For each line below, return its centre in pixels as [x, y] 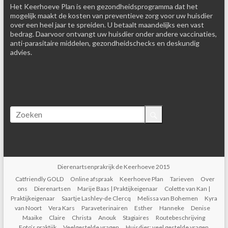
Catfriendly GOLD [40, 179]
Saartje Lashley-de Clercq [96, 198]
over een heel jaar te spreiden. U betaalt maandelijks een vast [107, 25]
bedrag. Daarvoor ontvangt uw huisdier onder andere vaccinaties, [113, 34]
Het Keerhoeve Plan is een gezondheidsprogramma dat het [104, 7]
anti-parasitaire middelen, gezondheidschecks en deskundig [105, 43]
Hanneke [172, 208]
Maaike [33, 218]
